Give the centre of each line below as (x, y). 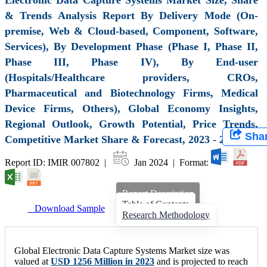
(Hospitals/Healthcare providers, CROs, (131, 77)
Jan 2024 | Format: (171, 162)
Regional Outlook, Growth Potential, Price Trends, (131, 124)
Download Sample (66, 208)
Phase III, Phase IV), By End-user (131, 62)
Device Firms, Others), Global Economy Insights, (131, 108)
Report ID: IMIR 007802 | (58, 162)
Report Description (158, 193)
